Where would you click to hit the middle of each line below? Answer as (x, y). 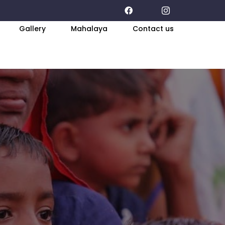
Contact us (153, 28)
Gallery (32, 28)
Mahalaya (89, 28)
